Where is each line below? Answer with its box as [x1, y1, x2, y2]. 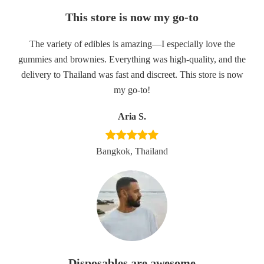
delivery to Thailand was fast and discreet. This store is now [21, 70, 243, 80]
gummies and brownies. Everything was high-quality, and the [18, 54, 246, 64]
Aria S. [118, 111, 146, 121]
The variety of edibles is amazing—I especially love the [29, 39, 235, 49]
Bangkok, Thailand [96, 146, 168, 156]
